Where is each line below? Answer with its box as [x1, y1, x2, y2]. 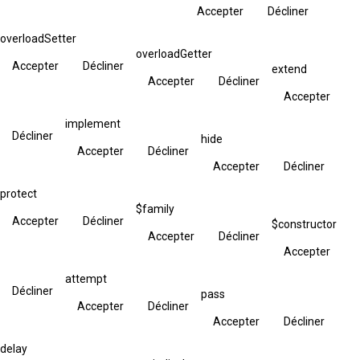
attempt [65, 272, 107, 285]
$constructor [272, 217, 337, 231]
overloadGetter [136, 47, 212, 60]
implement [65, 117, 121, 130]
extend [272, 62, 307, 76]
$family [136, 202, 174, 215]
